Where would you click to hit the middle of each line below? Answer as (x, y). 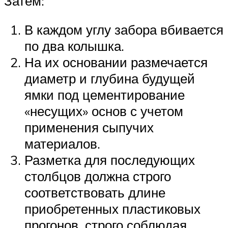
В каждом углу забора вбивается (124, 30)
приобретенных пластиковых (112, 209)
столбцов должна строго (98, 176)
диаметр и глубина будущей (110, 79)
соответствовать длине (95, 193)
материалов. (62, 144)
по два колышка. (74, 46)
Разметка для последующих (110, 160)
